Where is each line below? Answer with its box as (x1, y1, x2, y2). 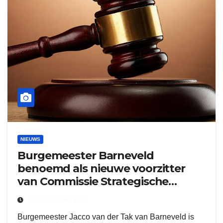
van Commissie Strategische (17, 175, 169, 188)
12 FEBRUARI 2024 (27, 197, 89, 204)
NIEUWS (20, 136, 40, 142)
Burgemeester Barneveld (17, 149, 154, 162)
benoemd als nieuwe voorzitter (17, 162, 186, 175)
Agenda (17, 188, 61, 201)
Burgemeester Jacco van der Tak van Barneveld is (17, 213, 194, 221)
